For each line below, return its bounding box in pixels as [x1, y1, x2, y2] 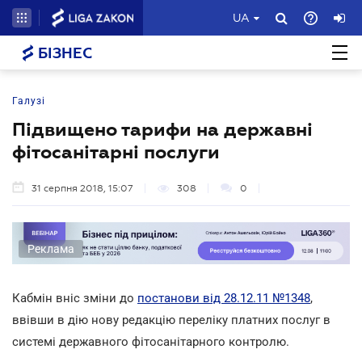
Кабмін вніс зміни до [12, 290, 137, 305]
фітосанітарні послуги [12, 141, 220, 162]
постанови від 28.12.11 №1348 [137, 290, 310, 305]
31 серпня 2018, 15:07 [32, 183, 133, 194]
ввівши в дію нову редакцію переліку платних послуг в [12, 312, 330, 327]
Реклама [27, 242, 74, 255]
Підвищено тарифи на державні [12, 119, 313, 140]
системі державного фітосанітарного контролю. [12, 334, 289, 349]
